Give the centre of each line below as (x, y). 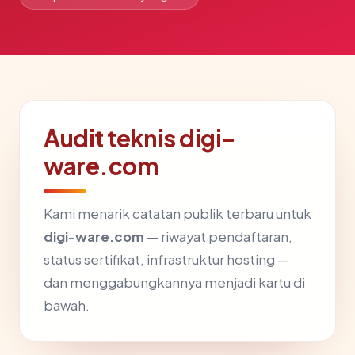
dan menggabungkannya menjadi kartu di (174, 282)
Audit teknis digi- (140, 138)
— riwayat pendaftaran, (218, 237)
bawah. (67, 305)
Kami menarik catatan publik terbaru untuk (177, 214)
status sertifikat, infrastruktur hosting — (166, 260)
